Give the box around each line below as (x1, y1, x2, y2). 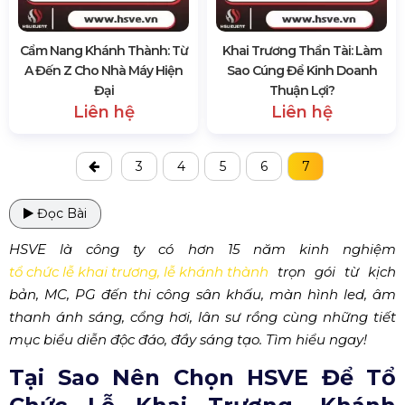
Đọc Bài (33, 205, 87, 221)
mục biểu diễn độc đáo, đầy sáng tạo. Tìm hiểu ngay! (9, 331, 367, 348)
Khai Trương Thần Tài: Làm (221, 42, 381, 59)
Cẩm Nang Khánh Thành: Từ (19, 42, 188, 59)
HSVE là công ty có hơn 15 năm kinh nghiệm (9, 240, 396, 258)
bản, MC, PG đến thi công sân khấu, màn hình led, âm (9, 286, 396, 303)
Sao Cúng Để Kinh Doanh (226, 62, 377, 79)
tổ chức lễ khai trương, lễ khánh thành (9, 263, 268, 280)
